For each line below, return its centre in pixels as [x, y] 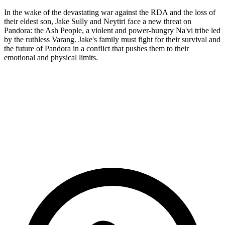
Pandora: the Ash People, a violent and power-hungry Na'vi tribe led [112, 30]
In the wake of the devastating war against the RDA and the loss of [110, 12]
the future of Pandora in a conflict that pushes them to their [96, 48]
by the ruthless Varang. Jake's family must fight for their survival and [112, 39]
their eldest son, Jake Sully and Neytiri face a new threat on [98, 21]
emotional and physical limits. [51, 57]
